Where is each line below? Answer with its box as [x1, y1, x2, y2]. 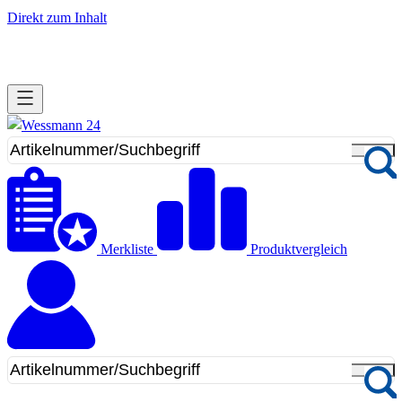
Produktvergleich [250, 241, 347, 257]
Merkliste [100, 241, 153, 257]
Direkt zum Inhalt [7, 10, 107, 25]
